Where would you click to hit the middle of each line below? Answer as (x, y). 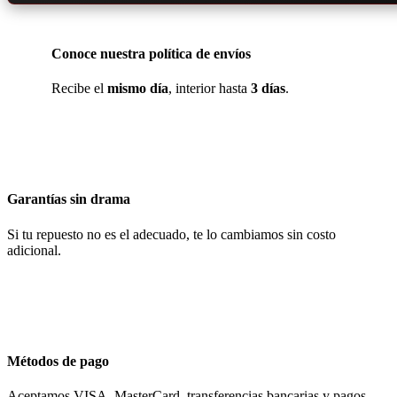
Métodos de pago (58, 361)
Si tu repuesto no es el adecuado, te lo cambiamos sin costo (171, 234)
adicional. (34, 250)
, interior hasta (210, 88)
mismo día (138, 88)
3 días (268, 88)
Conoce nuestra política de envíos (151, 53)
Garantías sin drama (69, 199)
